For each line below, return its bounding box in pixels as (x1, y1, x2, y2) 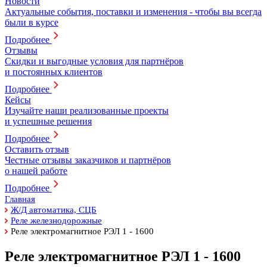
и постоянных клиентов (5, 67, 103, 77)
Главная (5, 194, 35, 204)
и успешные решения (5, 116, 92, 126)
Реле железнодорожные (11, 216, 102, 225)
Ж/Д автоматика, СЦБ (11, 205, 97, 215)
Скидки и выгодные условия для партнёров (5, 56, 184, 66)
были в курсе (5, 17, 58, 27)
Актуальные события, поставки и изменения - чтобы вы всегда (5, 7, 262, 17)
